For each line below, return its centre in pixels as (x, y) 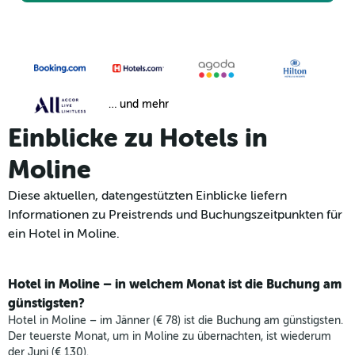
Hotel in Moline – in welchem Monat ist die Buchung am (175, 284)
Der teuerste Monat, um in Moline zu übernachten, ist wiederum (170, 337)
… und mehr (138, 105)
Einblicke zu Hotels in (138, 139)
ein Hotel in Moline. (64, 234)
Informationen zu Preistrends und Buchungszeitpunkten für (175, 215)
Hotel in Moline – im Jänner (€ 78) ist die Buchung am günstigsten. (176, 321)
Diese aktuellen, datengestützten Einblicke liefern (147, 196)
